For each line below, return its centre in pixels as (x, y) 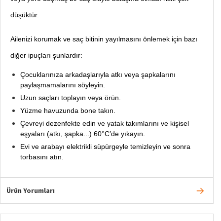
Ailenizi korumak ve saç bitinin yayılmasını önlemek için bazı (104, 39)
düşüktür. (25, 15)
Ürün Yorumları (31, 190)
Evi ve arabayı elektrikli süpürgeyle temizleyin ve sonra (105, 146)
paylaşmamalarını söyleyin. (63, 85)
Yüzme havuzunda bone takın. (68, 110)
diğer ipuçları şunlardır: (46, 55)
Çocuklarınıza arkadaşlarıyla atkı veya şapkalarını (98, 74)
